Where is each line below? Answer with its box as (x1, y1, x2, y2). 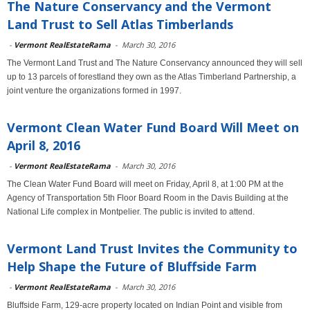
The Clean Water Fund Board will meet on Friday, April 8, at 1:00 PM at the (7, 179, 284, 189)
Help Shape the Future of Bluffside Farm (7, 258, 257, 275)
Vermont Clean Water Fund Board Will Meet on (7, 119, 299, 136)
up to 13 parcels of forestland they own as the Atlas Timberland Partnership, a (7, 72, 296, 82)
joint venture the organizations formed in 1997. (7, 86, 181, 95)
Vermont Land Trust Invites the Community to (7, 240, 298, 257)
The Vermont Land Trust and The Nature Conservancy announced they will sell (7, 58, 302, 68)
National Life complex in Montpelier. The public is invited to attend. (7, 207, 255, 217)
